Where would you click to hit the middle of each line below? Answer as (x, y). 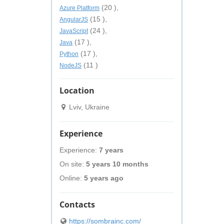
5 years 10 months (117, 164)
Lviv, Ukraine (88, 107)
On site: (73, 164)
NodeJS (70, 65)
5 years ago (104, 178)
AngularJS (74, 19)
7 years (111, 150)
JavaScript (74, 31)
